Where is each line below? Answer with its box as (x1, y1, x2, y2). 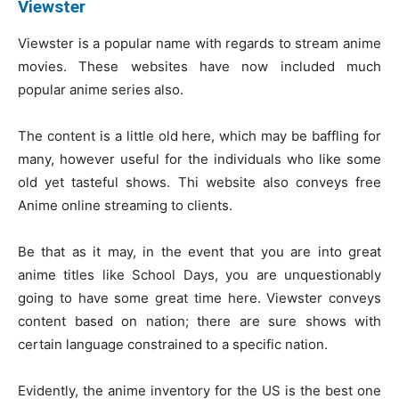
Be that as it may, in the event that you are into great (18, 242, 381, 260)
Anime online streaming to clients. (18, 196, 232, 214)
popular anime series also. (18, 80, 183, 98)
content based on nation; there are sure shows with (18, 312, 381, 330)
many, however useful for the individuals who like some (18, 150, 381, 167)
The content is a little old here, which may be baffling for (18, 126, 381, 144)
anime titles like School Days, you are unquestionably (18, 265, 381, 283)
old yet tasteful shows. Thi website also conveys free (18, 173, 381, 191)
